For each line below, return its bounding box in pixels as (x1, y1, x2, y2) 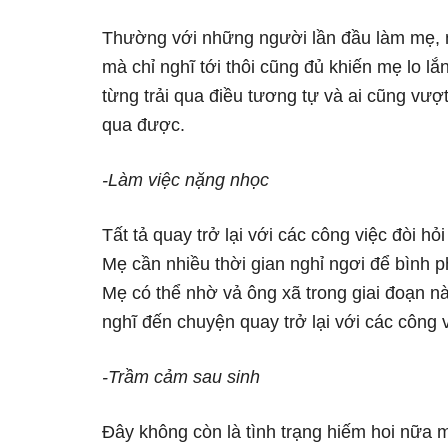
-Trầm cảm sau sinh (102, 367, 260, 387)
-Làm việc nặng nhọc (102, 170, 269, 190)
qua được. (102, 115, 185, 135)
